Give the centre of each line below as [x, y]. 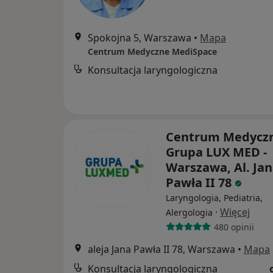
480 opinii [234, 227]
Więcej [235, 212]
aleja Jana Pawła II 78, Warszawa [161, 249]
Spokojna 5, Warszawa [140, 38]
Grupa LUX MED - [216, 152]
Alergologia [189, 212]
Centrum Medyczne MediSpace [152, 51]
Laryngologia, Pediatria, [214, 198]
